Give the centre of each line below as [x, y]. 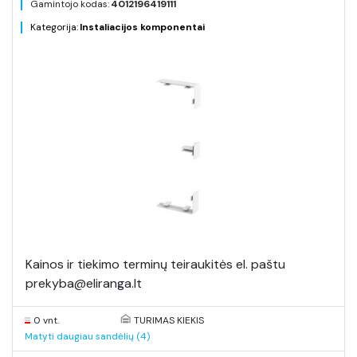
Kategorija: [54, 27]
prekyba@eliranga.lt [84, 283]
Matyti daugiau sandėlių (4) [87, 336]
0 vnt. [46, 320]
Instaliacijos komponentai [142, 27]
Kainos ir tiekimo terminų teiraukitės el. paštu [155, 264]
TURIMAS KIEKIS [169, 320]
